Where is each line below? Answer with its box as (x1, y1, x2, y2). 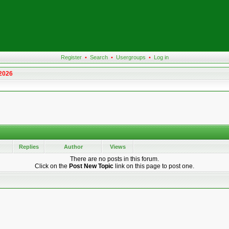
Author (63, 144, 83, 150)
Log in (153, 54, 169, 60)
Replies (18, 144, 39, 150)
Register (60, 54, 82, 60)
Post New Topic (69, 163, 113, 170)
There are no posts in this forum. (70, 155, 159, 163)
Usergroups (116, 54, 146, 60)
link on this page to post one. (113, 163, 194, 170)
